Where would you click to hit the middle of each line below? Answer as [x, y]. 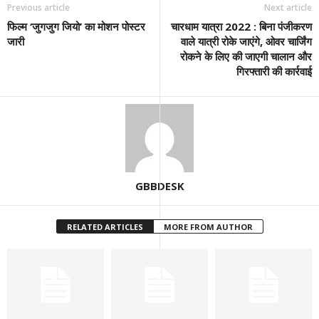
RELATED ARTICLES [105, 227]
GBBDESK [159, 186]
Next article [288, 8]
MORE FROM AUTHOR [208, 227]
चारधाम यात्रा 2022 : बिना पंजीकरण [241, 27]
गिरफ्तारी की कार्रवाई [274, 72]
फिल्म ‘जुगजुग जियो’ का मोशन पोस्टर [76, 27]
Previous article [38, 8]
